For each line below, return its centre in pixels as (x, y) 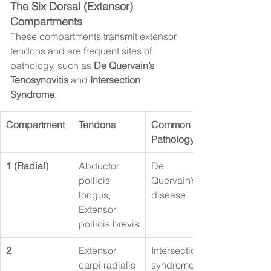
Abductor (100, 166)
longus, (96, 195)
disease (168, 195)
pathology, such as (52, 66)
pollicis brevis (109, 224)
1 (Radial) (27, 166)
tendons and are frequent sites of (82, 51)
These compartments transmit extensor (95, 37)
